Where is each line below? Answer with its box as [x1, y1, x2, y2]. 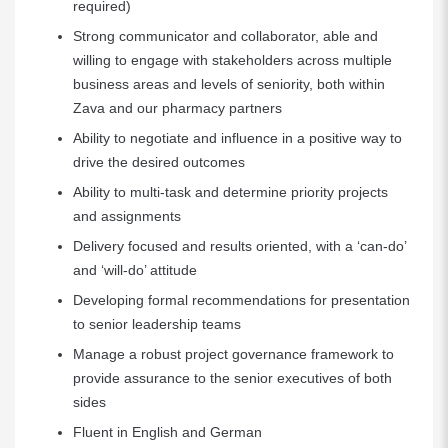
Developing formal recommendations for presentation [73, 292, 410, 308]
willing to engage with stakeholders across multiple [73, 52, 392, 68]
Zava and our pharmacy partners [73, 100, 282, 116]
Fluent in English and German [73, 424, 262, 440]
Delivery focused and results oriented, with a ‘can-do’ [73, 238, 406, 254]
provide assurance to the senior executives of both [73, 370, 392, 386]
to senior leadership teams [73, 316, 245, 332]
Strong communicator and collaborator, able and [73, 28, 378, 44]
